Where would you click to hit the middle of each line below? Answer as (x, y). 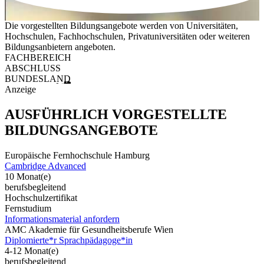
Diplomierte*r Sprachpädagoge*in (69, 240)
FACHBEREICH (38, 58)
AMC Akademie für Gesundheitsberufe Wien (89, 229)
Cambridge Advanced (45, 166)
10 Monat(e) (28, 176)
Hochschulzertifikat (41, 197)
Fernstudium (28, 208)
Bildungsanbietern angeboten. (60, 47)
